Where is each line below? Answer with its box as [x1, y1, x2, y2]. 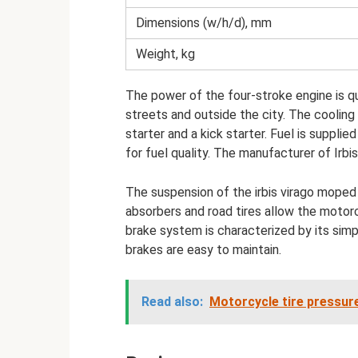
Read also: [141, 294, 203, 309]
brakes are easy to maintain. [125, 242, 281, 257]
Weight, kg [136, 46, 195, 62]
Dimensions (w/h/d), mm [136, 15, 272, 30]
